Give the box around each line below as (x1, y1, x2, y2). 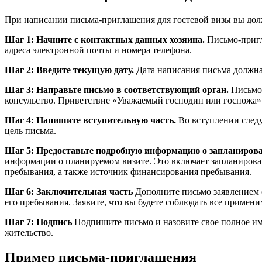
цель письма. (5, 126, 56, 136)
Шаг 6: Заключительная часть (5, 187, 133, 197)
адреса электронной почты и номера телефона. (5, 45, 192, 56)
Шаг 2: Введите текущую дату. (5, 65, 134, 75)
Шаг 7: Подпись (5, 217, 72, 227)
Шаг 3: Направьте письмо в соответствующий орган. (5, 85, 229, 95)
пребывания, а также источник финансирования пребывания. (5, 167, 251, 177)
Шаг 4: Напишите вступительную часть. (5, 115, 176, 126)
